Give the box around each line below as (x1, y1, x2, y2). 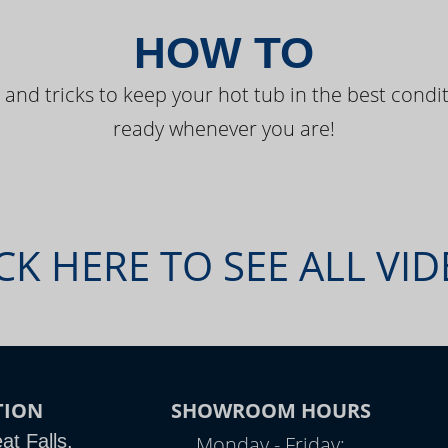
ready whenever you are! (113, 115, 335, 142)
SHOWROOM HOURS (170, 397, 371, 424)
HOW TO (134, 28, 314, 77)
